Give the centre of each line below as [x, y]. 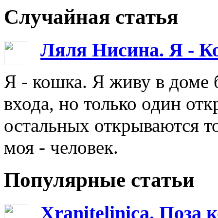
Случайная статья [91, 17]
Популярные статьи [99, 180]
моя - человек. [61, 147]
